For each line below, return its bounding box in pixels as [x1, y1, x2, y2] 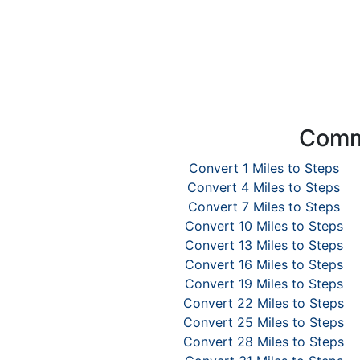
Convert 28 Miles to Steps [183, 333, 344, 350]
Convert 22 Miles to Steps [183, 295, 344, 311]
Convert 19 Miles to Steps [184, 276, 343, 292]
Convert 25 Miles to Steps [183, 314, 344, 330]
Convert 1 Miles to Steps [188, 160, 339, 176]
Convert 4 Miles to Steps [187, 179, 340, 195]
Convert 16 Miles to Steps [184, 256, 343, 272]
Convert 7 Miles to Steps [187, 198, 340, 215]
